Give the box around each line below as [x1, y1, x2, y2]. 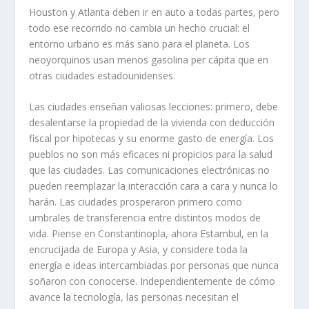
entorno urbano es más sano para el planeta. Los [29, 37, 250, 50]
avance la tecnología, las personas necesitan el [29, 290, 239, 304]
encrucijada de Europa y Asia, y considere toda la [29, 243, 248, 257]
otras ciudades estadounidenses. [29, 68, 176, 82]
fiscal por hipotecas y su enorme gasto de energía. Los [29, 132, 275, 146]
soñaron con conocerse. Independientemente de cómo [29, 275, 276, 288]
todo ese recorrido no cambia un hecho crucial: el [29, 21, 250, 34]
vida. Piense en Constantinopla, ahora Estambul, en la [29, 227, 269, 241]
